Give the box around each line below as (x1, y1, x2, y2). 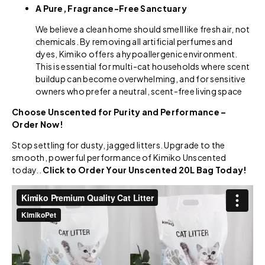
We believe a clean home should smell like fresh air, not (35, 23, 250, 34)
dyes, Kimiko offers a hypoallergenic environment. (35, 48, 238, 59)
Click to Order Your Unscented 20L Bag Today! (43, 164, 247, 175)
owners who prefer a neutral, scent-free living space (35, 85, 243, 96)
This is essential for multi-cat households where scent (35, 60, 250, 72)
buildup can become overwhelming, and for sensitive (35, 73, 245, 84)
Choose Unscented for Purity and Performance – (12, 106, 227, 117)
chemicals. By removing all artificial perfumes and (35, 35, 232, 47)
